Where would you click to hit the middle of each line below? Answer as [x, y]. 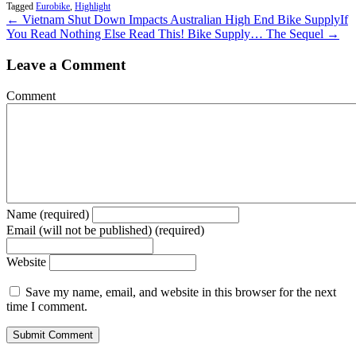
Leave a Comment [66, 64]
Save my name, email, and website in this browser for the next [181, 292]
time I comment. [47, 306]
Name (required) [48, 214]
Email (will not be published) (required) [105, 230]
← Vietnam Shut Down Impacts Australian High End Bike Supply [173, 20]
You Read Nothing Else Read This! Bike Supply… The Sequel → [173, 34]
